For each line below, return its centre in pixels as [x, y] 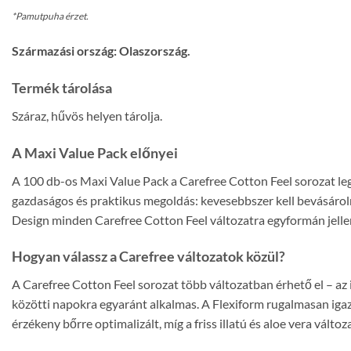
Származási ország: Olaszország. [101, 50]
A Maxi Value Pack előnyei [95, 152]
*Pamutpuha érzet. [50, 16]
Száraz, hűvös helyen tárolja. [87, 115]
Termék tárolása [62, 87]
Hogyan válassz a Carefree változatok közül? [148, 257]
